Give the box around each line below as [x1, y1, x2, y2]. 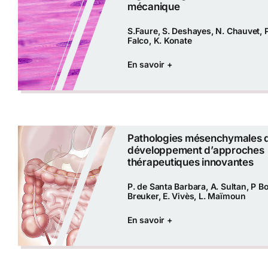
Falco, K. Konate [127, 35, 192, 46]
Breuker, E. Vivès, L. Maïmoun [127, 191, 246, 202]
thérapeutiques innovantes [127, 156, 254, 169]
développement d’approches [127, 144, 264, 157]
